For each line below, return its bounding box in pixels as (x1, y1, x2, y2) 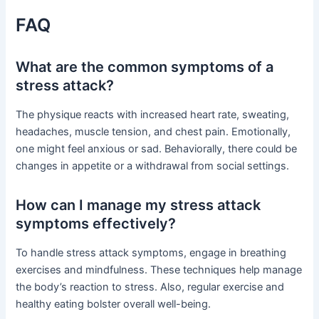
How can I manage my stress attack (16, 196, 261, 214)
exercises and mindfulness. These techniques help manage (16, 263, 303, 276)
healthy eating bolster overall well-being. (16, 297, 211, 310)
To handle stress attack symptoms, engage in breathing (16, 246, 287, 259)
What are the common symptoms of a (16, 58, 274, 75)
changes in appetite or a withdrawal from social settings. (16, 159, 290, 172)
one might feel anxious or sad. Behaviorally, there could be (16, 142, 298, 155)
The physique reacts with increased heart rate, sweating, (16, 108, 290, 121)
